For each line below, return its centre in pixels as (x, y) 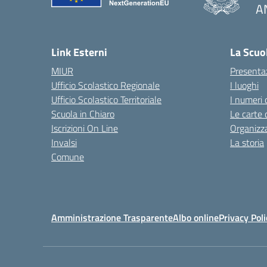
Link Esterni (79, 52)
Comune (68, 157)
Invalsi (64, 142)
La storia (247, 142)
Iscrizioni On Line (85, 128)
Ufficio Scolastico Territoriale (106, 100)
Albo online (196, 218)
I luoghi (244, 85)
